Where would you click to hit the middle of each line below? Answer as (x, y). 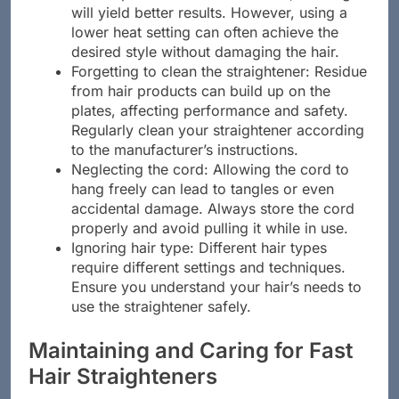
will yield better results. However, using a (209, 29)
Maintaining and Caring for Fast (191, 367)
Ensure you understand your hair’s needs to (216, 303)
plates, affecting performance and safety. (210, 127)
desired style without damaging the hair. (205, 68)
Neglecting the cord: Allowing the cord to (210, 186)
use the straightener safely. (161, 323)
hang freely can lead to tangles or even (203, 205)
